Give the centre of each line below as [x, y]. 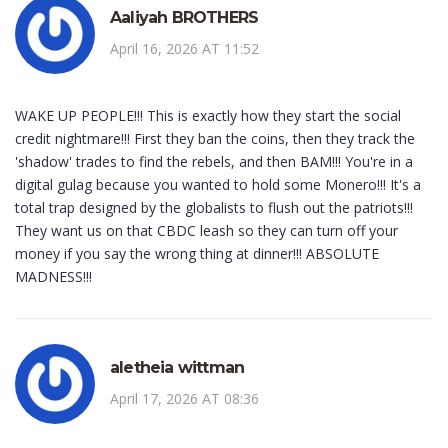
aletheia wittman [177, 368]
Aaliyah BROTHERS [184, 18]
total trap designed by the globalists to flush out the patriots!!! [214, 208]
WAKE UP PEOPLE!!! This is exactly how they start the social [208, 116]
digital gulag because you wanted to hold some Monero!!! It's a [218, 185]
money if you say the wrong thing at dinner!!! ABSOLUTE [197, 254]
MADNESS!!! [53, 277]
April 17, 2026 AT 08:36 [184, 399]
